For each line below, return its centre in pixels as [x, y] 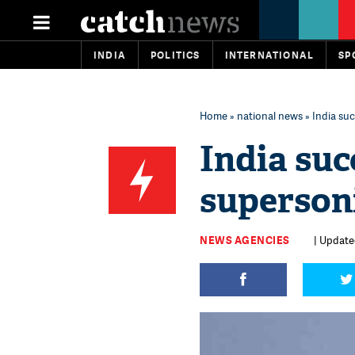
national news [270, 116]
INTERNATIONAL [269, 55]
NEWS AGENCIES [245, 240]
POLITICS [176, 55]
